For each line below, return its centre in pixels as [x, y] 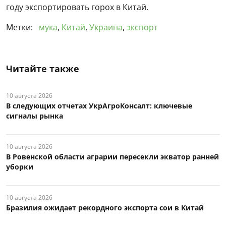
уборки [20, 166]
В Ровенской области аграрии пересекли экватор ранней [112, 156]
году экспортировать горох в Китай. [77, 7]
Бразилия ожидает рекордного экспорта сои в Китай [105, 207]
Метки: [20, 27]
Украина [106, 27]
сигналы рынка [35, 116]
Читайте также [43, 68]
